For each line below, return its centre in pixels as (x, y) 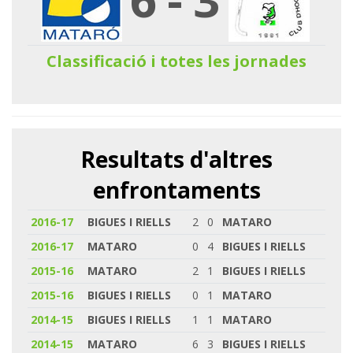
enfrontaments (176, 190)
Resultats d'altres (176, 159)
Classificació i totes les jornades (176, 61)
